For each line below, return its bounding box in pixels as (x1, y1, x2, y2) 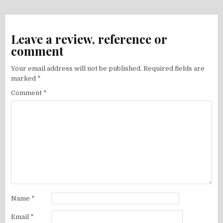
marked (11, 75, 38, 83)
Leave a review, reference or (11, 30, 167, 47)
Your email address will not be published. (11, 65, 142, 73)
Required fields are (143, 65, 205, 73)
